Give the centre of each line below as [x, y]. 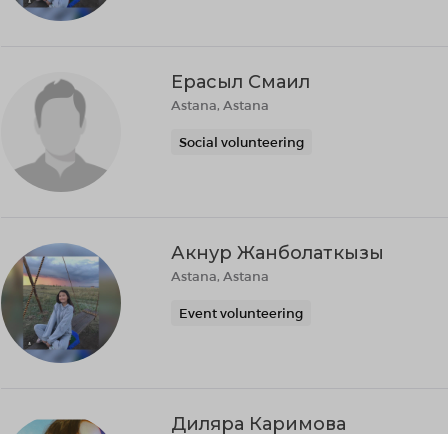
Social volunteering [241, 142]
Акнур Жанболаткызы [277, 253]
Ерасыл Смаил [240, 82]
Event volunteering [241, 313]
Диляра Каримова [258, 424]
